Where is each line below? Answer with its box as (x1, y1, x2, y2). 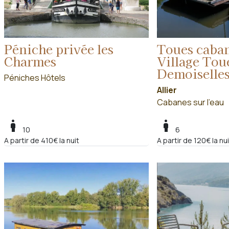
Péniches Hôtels (4, 72, 65, 83)
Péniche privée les (4, 39, 113, 58)
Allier (156, 84, 177, 96)
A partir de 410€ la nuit (4, 135, 79, 145)
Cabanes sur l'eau (156, 96, 224, 108)
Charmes (4, 52, 56, 70)
